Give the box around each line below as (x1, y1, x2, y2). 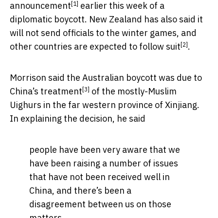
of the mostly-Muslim (90, 86, 177, 97)
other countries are (10, 41, 90, 53)
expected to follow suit (90, 41, 181, 53)
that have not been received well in (29, 171, 170, 183)
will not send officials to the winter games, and (10, 27, 197, 39)
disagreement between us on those (29, 199, 171, 210)
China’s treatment (10, 86, 82, 97)
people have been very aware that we (29, 144, 180, 156)
